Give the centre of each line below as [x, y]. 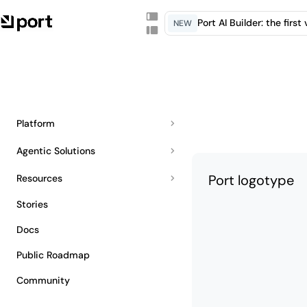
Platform [36, 123]
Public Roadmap [53, 255]
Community [43, 280]
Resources [39, 178]
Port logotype [251, 180]
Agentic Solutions [56, 150]
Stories [32, 204]
